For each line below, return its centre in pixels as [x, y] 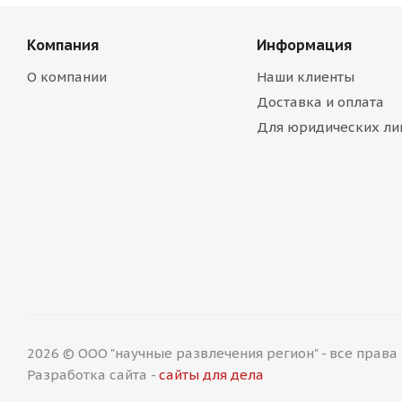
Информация [304, 45]
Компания [63, 45]
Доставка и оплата [320, 102]
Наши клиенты [305, 77]
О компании [67, 77]
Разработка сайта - [93, 375]
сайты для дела [211, 375]
